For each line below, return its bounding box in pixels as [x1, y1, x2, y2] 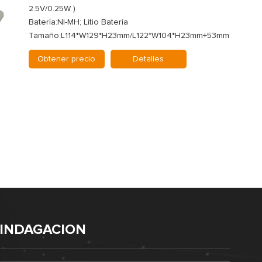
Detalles [133, 55, 164, 64]
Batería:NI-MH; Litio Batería [28, 18, 128, 27]
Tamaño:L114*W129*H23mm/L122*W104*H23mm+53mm [28, 32, 229, 40]
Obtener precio [37, 55, 96, 64]
